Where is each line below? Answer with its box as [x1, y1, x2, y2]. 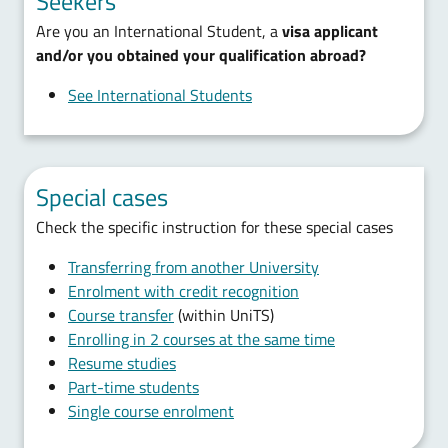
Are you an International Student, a [36, 19, 282, 43]
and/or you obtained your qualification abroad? [36, 43, 366, 67]
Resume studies [68, 351, 176, 375]
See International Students [68, 83, 252, 107]
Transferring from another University [68, 255, 319, 279]
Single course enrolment [68, 399, 234, 423]
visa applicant [282, 19, 378, 43]
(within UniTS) [174, 303, 274, 327]
